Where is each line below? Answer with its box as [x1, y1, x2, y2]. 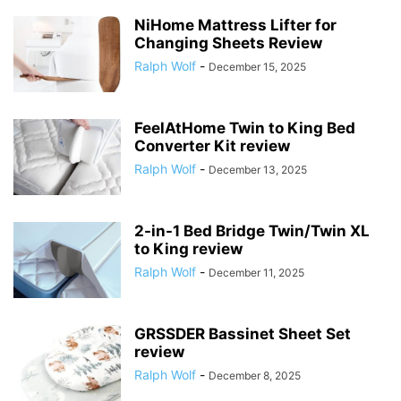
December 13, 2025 [209, 163, 307, 177]
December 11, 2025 [209, 266, 304, 280]
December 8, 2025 [209, 369, 301, 383]
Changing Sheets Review [134, 34, 322, 53]
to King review [134, 240, 243, 259]
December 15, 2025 [209, 60, 306, 74]
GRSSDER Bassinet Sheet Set [134, 325, 351, 344]
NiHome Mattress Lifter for [134, 16, 337, 35]
